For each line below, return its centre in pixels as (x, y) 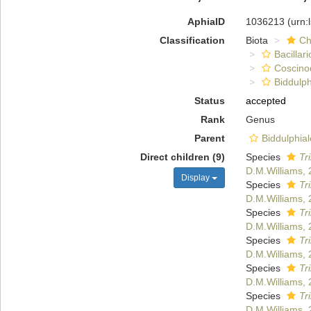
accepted (266, 101)
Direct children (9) (182, 157)
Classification (192, 40)
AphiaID (206, 22)
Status (209, 101)
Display (196, 178)
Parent (209, 138)
